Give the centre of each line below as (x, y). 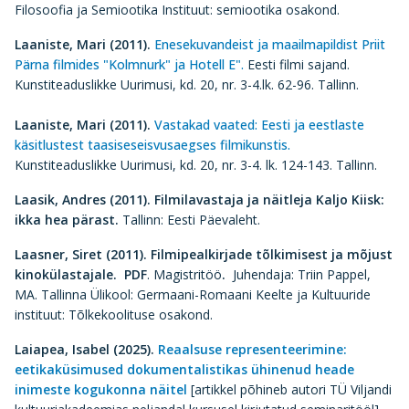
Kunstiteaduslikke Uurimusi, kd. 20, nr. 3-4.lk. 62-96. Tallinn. (189, 84)
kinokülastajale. (66, 274)
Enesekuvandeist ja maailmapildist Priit (270, 44)
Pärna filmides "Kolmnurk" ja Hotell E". (129, 64)
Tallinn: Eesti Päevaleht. (191, 220)
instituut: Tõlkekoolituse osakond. (115, 315)
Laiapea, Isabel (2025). (86, 349)
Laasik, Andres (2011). (83, 199)
